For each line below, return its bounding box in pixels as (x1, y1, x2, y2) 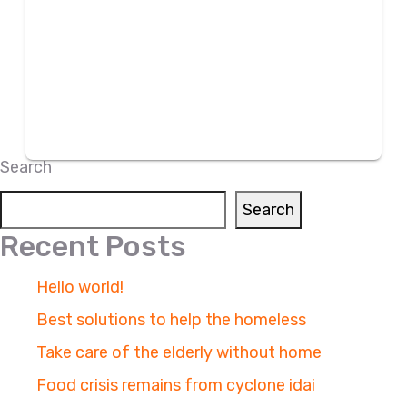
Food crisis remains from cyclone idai (36, 374, 315, 395)
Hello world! (36, 276, 124, 297)
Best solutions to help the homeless (36, 309, 306, 330)
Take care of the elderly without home (36, 342, 322, 362)
